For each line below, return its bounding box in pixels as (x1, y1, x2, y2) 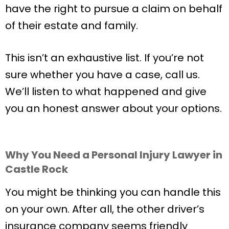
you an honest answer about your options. (5, 101, 222, 116)
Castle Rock (5, 162, 68, 176)
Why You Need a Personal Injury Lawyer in (5, 147, 222, 162)
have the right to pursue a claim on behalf (5, 1, 222, 16)
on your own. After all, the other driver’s (5, 201, 204, 216)
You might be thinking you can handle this (5, 185, 221, 199)
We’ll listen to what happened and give (5, 84, 207, 99)
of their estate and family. (5, 18, 138, 33)
